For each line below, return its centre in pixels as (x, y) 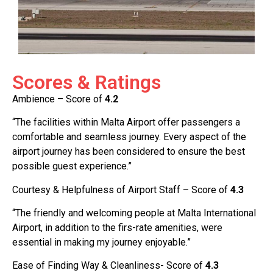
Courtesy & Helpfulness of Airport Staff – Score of (121, 190)
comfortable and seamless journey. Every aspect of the (129, 137)
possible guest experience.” (72, 166)
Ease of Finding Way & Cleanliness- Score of (109, 266)
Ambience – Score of (58, 99)
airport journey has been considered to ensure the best (129, 152)
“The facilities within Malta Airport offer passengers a (126, 122)
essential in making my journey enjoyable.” (101, 243)
